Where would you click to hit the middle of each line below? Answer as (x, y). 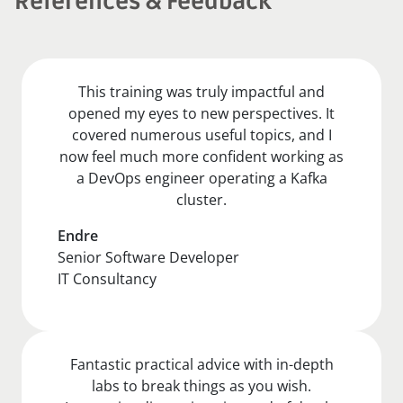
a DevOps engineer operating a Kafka (201, 178)
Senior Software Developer (148, 257)
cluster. (201, 199)
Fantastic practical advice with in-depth (201, 364)
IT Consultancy (107, 278)
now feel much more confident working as (201, 156)
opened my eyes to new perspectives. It (201, 113)
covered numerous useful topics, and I (201, 134)
